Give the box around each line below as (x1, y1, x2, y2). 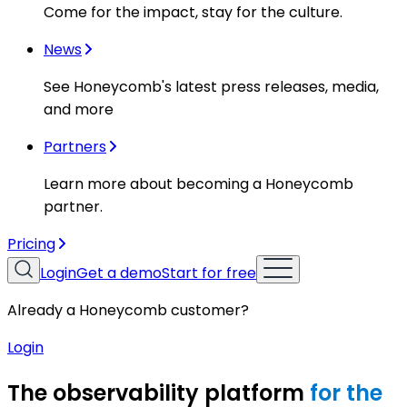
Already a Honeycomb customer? (7, 300, 249, 322)
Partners (44, 136, 106, 158)
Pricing (7, 233, 55, 255)
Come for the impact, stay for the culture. (44, 2, 342, 24)
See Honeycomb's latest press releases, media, (44, 76, 379, 98)
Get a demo (76, 263, 162, 284)
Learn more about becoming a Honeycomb (44, 174, 353, 195)
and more (44, 99, 114, 121)
